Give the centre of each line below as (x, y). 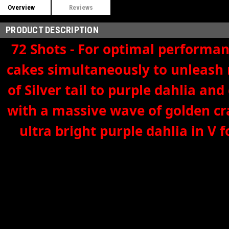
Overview (21, 7)
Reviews (81, 7)
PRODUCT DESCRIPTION (52, 30)
